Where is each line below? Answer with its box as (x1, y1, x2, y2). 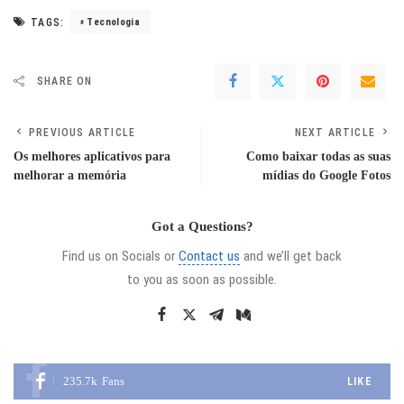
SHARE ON (37, 74, 93, 87)
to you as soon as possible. (127, 271, 277, 288)
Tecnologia (87, 15, 141, 28)
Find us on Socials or (62, 247, 179, 264)
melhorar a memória (14, 167, 126, 182)
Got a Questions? (151, 218, 253, 234)
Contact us (179, 247, 240, 264)
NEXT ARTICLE (294, 125, 375, 139)
